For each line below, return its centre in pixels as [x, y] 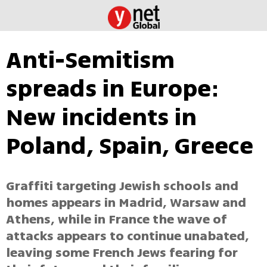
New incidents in [101, 117]
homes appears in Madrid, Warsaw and [126, 203]
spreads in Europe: [113, 89]
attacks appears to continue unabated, [128, 236]
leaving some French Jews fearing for [122, 253]
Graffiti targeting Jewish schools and [122, 186]
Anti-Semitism [90, 60]
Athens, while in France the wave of [117, 220]
